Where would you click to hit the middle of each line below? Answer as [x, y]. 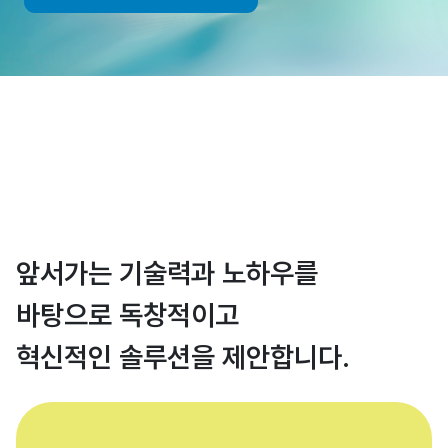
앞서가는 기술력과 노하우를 [167, 273]
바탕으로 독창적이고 [127, 315]
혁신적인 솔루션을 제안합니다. [183, 357]
